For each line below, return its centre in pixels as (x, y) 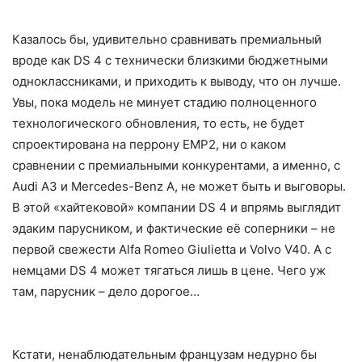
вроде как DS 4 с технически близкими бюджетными (170, 60)
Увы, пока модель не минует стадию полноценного (164, 102)
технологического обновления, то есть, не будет (158, 123)
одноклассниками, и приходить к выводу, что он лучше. (177, 81)
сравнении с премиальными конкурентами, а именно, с (176, 165)
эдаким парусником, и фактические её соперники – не (174, 228)
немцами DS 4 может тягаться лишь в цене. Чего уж (169, 270)
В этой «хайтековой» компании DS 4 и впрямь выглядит (177, 207)
